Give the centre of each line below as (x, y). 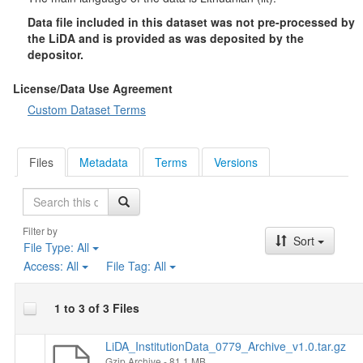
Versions (235, 162)
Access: (45, 266)
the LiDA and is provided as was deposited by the (166, 38)
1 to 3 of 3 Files (96, 308)
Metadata (104, 162)
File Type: (50, 247)
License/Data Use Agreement (93, 88)
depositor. (56, 54)
